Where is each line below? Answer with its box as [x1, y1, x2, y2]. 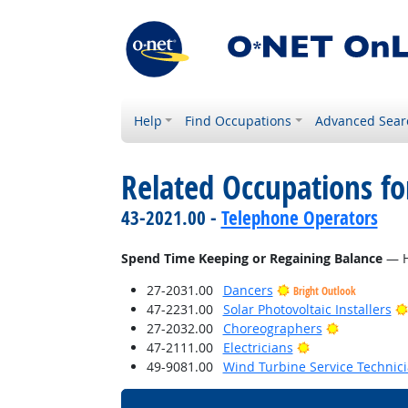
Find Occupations [185, 112, 292, 129]
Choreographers [222, 320, 322, 337]
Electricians [222, 339, 293, 356]
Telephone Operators [220, 205, 378, 230]
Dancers [222, 281, 273, 299]
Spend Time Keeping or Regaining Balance [120, 250, 382, 267]
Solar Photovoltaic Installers [222, 301, 392, 318]
